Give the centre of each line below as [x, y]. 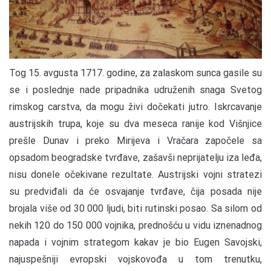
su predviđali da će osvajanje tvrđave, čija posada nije [135, 191]
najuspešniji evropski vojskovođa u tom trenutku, [135, 259]
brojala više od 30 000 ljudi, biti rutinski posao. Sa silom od [135, 208]
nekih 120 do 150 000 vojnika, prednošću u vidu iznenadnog [135, 225]
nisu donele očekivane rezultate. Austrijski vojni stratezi [135, 174]
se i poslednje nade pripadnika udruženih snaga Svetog [135, 90]
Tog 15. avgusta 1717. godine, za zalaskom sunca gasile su [135, 73]
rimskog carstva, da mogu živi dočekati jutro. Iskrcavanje [135, 106]
